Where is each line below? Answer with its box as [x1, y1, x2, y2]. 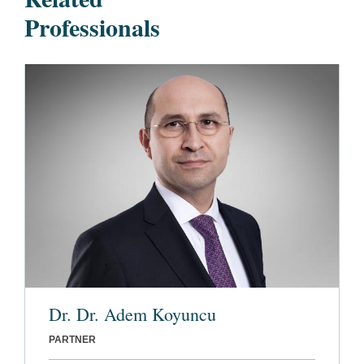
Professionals [24, 9, 160, 45]
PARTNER [49, 334, 96, 346]
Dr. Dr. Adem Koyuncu [49, 302, 216, 327]
